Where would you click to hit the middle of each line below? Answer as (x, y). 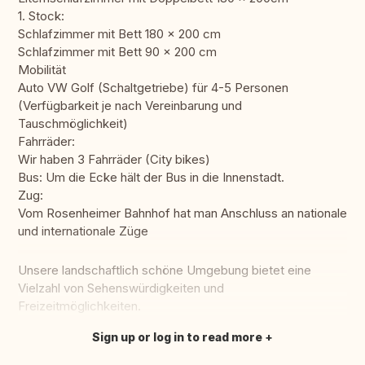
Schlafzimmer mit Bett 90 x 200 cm (117, 52)
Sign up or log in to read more (177, 337)
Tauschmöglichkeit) (73, 124)
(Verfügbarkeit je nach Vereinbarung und (130, 106)
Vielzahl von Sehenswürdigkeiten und (121, 288)
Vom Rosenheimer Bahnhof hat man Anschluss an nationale (182, 213)
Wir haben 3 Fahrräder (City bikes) (114, 160)
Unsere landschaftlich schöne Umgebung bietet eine (165, 270)
